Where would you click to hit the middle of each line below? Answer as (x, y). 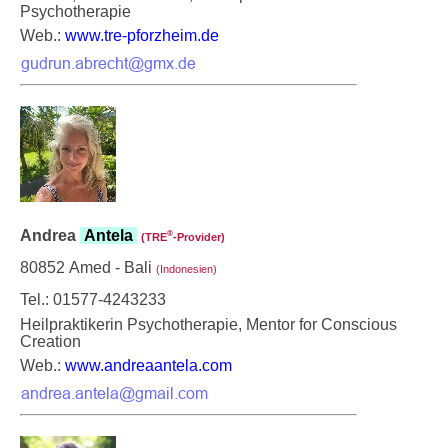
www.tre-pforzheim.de (142, 35)
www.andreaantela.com (148, 365)
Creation (50, 341)
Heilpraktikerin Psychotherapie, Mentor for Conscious (208, 324)
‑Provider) (199, 236)
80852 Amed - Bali (88, 267)
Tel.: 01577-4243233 (93, 299)
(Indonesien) (186, 268)
